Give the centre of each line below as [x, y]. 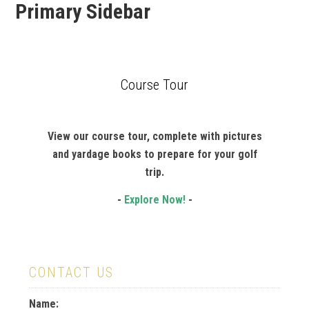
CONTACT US [72, 272]
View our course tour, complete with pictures [154, 136]
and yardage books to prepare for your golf [154, 154]
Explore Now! [154, 200]
